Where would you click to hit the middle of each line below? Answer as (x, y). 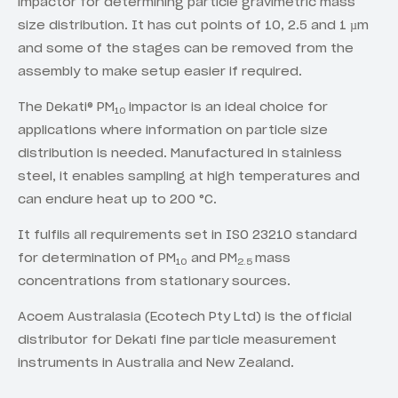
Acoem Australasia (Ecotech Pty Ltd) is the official (185, 317)
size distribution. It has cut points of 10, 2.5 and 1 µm (193, 25)
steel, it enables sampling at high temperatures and (189, 176)
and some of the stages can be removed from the (186, 48)
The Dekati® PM (66, 107)
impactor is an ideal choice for (228, 107)
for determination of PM (97, 258)
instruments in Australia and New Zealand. (156, 363)
